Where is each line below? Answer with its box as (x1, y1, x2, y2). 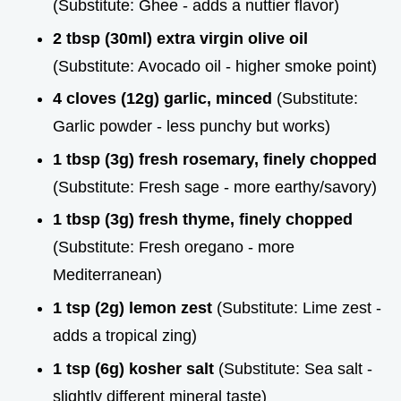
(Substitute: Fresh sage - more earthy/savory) (53, 177, 377, 196)
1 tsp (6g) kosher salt (53, 359, 214, 378)
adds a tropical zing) (53, 326, 197, 345)
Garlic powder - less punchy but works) (53, 117, 330, 136)
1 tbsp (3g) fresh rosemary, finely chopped (53, 149, 377, 168)
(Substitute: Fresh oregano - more (53, 238, 294, 257)
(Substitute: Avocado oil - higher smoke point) (53, 56, 377, 75)
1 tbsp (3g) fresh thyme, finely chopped (53, 210, 353, 229)
